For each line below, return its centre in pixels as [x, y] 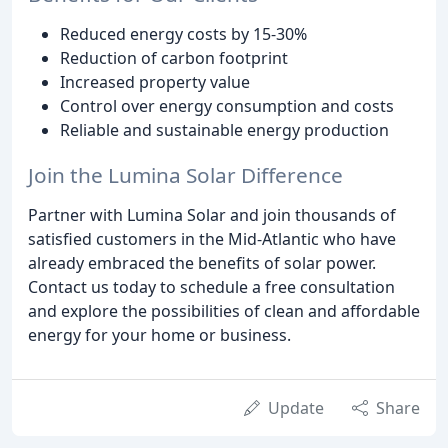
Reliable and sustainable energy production [224, 130]
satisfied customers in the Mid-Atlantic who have [212, 239]
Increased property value [155, 82]
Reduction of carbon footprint [174, 58]
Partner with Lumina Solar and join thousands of [212, 215]
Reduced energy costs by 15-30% [183, 34]
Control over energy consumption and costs [227, 106]
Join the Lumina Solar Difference [185, 175]
